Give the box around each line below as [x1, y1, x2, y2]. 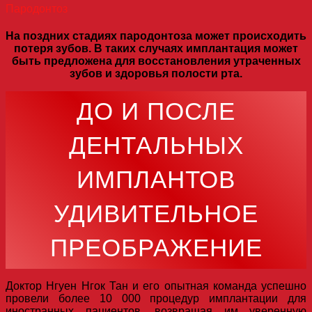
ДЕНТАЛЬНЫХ [68, 132, 244, 159]
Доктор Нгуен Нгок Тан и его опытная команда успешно [6, 280, 306, 292]
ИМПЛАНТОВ [77, 166, 235, 194]
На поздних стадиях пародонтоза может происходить [6, 30, 306, 42]
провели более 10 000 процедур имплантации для [6, 292, 306, 305]
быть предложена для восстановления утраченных [11, 55, 301, 68]
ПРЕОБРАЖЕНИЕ [49, 234, 263, 262]
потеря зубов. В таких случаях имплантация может [14, 42, 298, 55]
